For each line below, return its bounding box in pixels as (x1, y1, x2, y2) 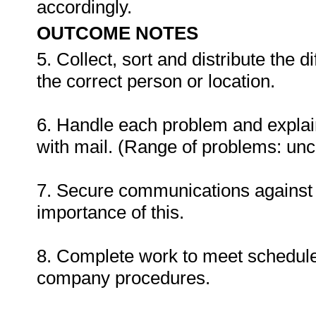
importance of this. (37, 202, 184, 223)
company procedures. (37, 267, 215, 288)
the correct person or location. (37, 71, 275, 92)
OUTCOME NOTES (37, 23, 198, 44)
